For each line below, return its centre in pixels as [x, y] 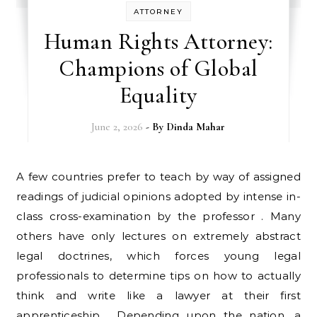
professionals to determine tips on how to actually [158, 276]
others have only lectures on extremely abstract [158, 236]
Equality [158, 95]
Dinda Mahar [196, 127]
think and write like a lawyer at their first [158, 295]
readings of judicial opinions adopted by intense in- [158, 196]
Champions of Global [158, 68]
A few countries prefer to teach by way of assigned [21, 177]
